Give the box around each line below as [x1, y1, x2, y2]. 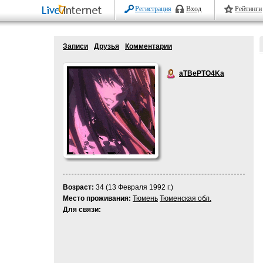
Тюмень [133, 194, 158, 203]
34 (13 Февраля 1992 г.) [94, 183, 173, 191]
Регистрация [135, 5, 171, 13]
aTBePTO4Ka [179, 69, 224, 77]
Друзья [94, 42, 119, 50]
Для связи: [63, 205, 101, 214]
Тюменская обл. [160, 194, 211, 203]
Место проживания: [63, 194, 131, 203]
